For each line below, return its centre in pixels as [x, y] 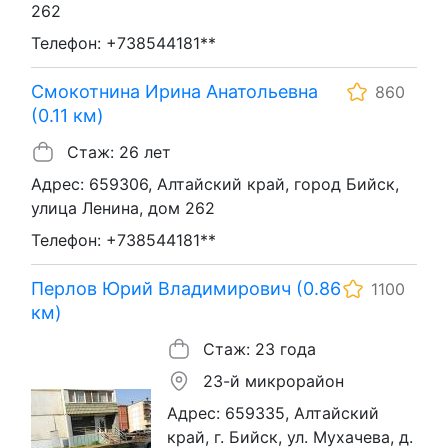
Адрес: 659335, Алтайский [273, 412]
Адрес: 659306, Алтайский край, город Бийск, [215, 183]
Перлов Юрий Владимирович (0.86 [186, 288]
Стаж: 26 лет [119, 151]
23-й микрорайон [273, 380]
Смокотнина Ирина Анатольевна [174, 91]
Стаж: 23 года [259, 348]
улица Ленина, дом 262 [123, 207]
